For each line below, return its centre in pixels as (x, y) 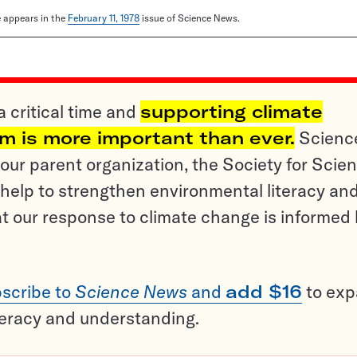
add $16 (264, 292)
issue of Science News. (190, 18)
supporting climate (231, 112)
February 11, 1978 (104, 18)
